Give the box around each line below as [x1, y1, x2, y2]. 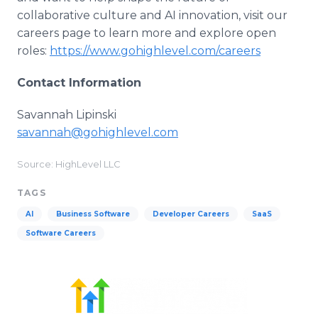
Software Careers [26, 229, 96, 238]
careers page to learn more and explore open [17, 26, 276, 40]
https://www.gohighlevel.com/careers [50, 44, 261, 57]
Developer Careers [153, 209, 229, 219]
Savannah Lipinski [17, 108, 116, 121]
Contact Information [17, 76, 141, 89]
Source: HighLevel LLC [17, 159, 120, 170]
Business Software [56, 209, 130, 219]
